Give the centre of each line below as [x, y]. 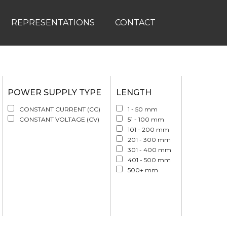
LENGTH [134, 92]
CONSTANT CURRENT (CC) [60, 109]
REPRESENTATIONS [53, 23]
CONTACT [135, 23]
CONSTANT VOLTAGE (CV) [60, 119]
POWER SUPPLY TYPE [55, 92]
